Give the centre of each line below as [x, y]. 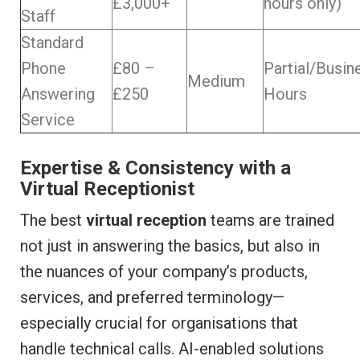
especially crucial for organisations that [159, 323]
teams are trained [270, 221]
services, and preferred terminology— [152, 298]
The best [53, 221]
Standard [52, 43]
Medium [216, 82]
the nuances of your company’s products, [164, 272]
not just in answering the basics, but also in [170, 246]
